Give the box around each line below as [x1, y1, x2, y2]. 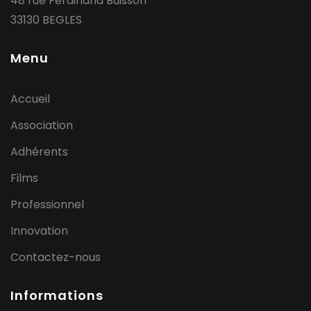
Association [10, 117, 73, 133]
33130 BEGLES [10, 11, 82, 28]
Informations [10, 286, 103, 304]
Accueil [10, 90, 50, 107]
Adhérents [10, 143, 68, 160]
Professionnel [10, 196, 84, 212]
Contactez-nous [10, 249, 101, 265]
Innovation [10, 222, 68, 239]
